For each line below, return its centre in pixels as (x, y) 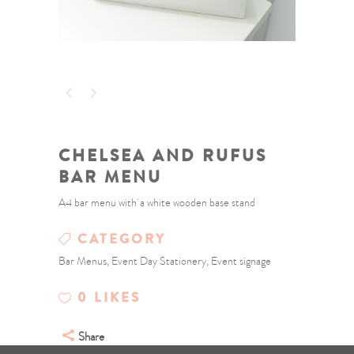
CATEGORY (122, 240)
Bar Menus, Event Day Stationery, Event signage (165, 262)
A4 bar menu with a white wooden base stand (157, 203)
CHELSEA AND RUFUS (163, 156)
